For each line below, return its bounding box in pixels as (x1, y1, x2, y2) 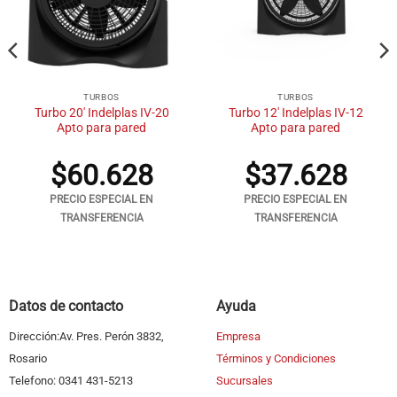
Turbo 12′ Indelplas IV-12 (228, 105, 363, 121)
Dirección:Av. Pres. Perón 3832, (8, 330, 164, 344)
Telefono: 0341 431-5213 (8, 374, 133, 388)
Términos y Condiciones (215, 352, 336, 366)
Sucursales (215, 374, 273, 388)
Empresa (215, 330, 261, 344)
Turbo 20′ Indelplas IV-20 (34, 105, 169, 121)
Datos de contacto (8, 298, 123, 315)
